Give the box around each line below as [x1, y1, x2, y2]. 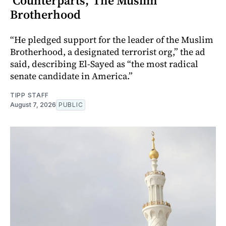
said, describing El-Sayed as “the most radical [10, 57, 198, 70]
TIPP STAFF [10, 91, 49, 99]
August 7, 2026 [10, 100, 56, 108]
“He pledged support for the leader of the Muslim [10, 33, 213, 46]
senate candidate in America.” [10, 69, 133, 82]
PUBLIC [59, 100, 83, 108]
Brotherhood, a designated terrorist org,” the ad [10, 45, 205, 58]
